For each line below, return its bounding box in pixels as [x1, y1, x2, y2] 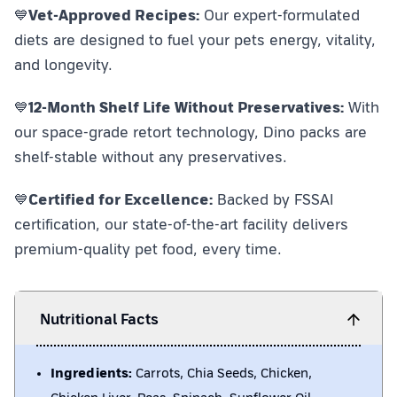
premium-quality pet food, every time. [14, 240, 282, 258]
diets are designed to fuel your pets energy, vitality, [14, 31, 376, 49]
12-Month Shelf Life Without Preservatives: [28, 98, 344, 116]
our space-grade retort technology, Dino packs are [14, 123, 367, 141]
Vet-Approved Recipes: [28, 6, 199, 24]
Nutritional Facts [40, 310, 159, 328]
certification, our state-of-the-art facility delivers [14, 215, 348, 233]
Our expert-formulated [199, 6, 360, 24]
